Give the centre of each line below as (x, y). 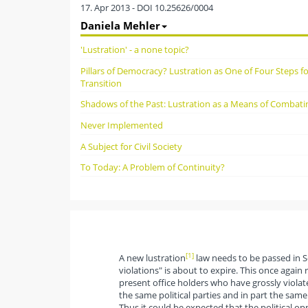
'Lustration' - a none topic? (135, 49)
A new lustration (152, 258)
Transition (101, 83)
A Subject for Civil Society (131, 146)
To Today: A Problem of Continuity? (153, 167)
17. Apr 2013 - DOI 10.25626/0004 (147, 8)
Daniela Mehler (120, 25)
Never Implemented (122, 125)
